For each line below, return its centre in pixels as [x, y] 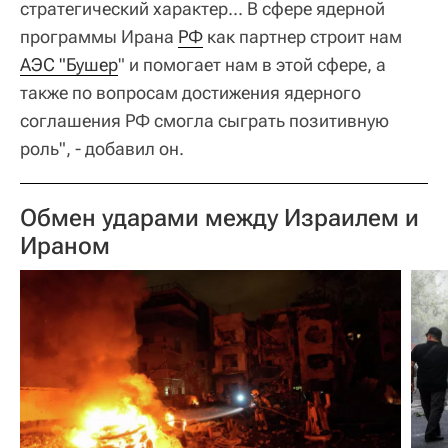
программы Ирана [99, 36]
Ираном [65, 246]
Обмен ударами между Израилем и [219, 218]
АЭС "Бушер [69, 64]
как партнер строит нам [302, 36]
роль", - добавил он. [102, 148]
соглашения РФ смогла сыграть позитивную [204, 120]
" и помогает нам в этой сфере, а [252, 64]
